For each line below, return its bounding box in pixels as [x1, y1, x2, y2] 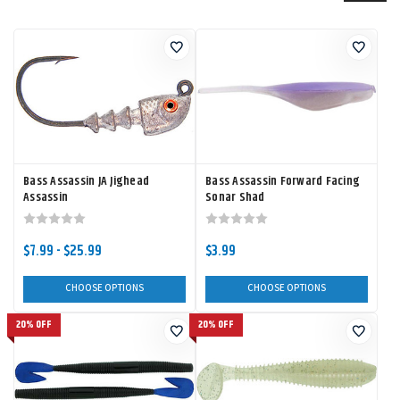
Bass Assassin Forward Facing [205, 171, 360, 191]
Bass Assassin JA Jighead [23, 171, 149, 191]
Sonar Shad [205, 187, 265, 207]
